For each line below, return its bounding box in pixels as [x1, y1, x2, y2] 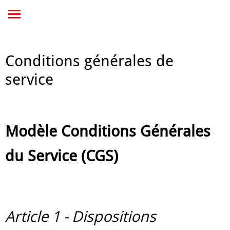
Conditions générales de [5, 52, 174, 70]
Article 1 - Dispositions [5, 205, 156, 226]
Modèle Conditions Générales [5, 122, 210, 141]
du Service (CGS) [5, 147, 118, 165]
